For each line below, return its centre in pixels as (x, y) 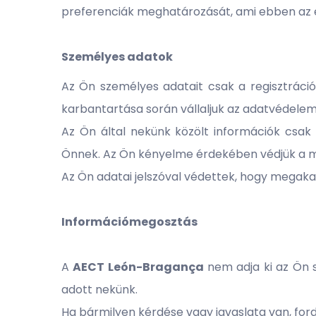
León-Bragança (154, 267)
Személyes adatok (117, 57)
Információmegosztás (129, 222)
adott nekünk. (99, 290)
